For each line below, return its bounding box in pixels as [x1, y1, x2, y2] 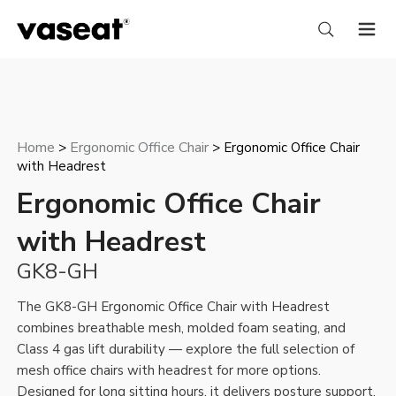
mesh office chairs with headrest [17, 362, 214, 380]
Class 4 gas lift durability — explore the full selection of [17, 340, 355, 359]
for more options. [213, 362, 322, 380]
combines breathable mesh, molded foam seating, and [17, 319, 346, 338]
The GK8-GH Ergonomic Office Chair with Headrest [17, 298, 331, 316]
